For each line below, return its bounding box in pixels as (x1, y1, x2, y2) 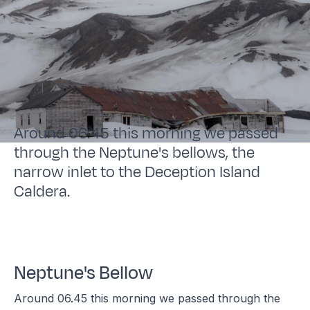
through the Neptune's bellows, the (14, 141, 255, 164)
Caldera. (14, 180, 71, 203)
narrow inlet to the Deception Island (14, 161, 261, 183)
